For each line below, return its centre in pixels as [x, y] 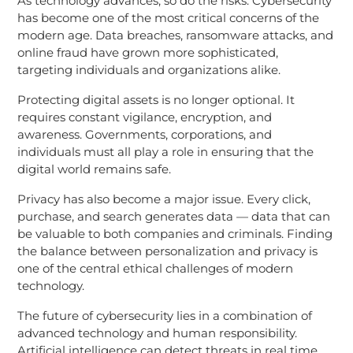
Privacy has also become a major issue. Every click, [163, 199]
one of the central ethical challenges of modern [155, 268]
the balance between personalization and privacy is [167, 251]
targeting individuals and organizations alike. [149, 69]
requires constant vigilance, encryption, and [144, 117]
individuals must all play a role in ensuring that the [165, 151]
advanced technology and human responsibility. [157, 333]
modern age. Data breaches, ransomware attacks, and [175, 35]
